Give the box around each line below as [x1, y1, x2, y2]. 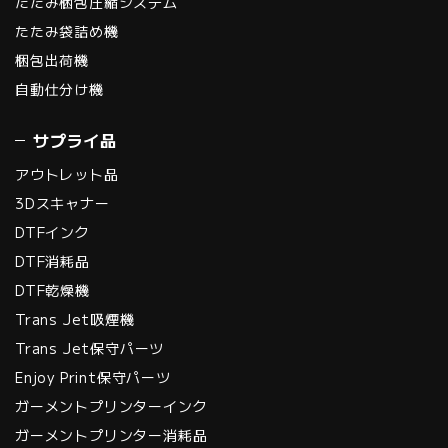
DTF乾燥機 [15, 279, 90, 300]
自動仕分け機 [15, 78, 104, 99]
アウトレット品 [15, 163, 119, 184]
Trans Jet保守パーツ [15, 337, 165, 358]
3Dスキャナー [15, 192, 110, 213]
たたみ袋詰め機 [15, 20, 119, 41]
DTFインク [15, 221, 90, 242]
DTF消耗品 [15, 250, 90, 271]
